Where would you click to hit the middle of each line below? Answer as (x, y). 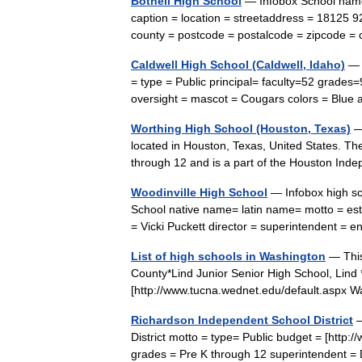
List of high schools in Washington (228, 256)
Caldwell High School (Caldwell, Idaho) (238, 65)
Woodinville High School (199, 192)
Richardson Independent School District (242, 320)
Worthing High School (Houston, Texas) (241, 128)
